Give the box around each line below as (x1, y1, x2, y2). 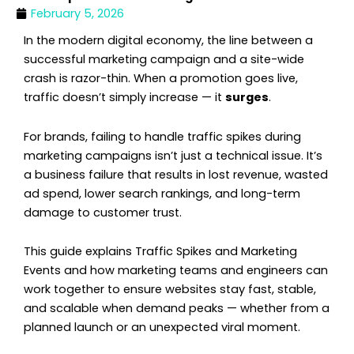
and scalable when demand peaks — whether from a (24, 300, 330, 317)
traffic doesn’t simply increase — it (24, 89, 225, 106)
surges (225, 89, 269, 106)
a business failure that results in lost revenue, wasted (24, 166, 328, 183)
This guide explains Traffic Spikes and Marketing (24, 243, 297, 260)
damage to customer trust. (24, 204, 182, 220)
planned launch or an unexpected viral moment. (24, 319, 300, 336)
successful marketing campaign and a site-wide (24, 51, 304, 68)
